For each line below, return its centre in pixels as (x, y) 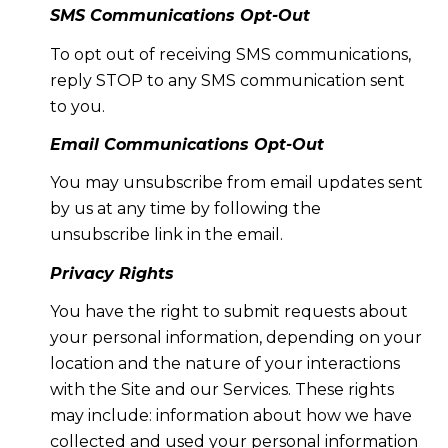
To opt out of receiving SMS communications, (230, 54)
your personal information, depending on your (235, 338)
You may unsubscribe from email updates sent (236, 183)
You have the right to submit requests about (228, 312)
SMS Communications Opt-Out (179, 16)
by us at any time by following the (185, 209)
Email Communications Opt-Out (186, 144)
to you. (77, 106)
